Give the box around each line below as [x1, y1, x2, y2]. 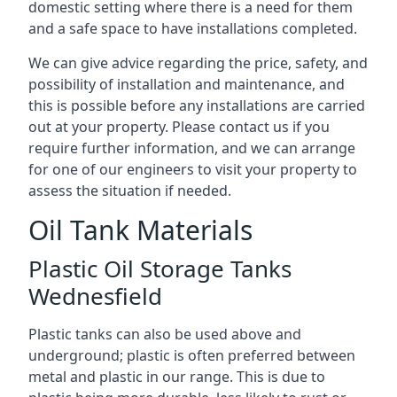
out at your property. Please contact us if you [28, 116, 330, 136]
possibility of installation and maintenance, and [28, 74, 345, 94]
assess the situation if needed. [28, 180, 231, 200]
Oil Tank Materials [28, 211, 253, 248]
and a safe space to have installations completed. [28, 18, 357, 38]
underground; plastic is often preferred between [28, 345, 355, 365]
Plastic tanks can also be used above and [28, 323, 301, 344]
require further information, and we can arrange [28, 137, 355, 158]
